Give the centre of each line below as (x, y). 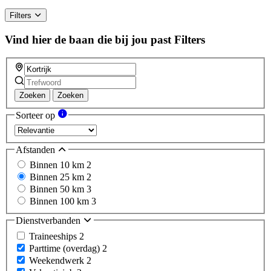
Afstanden (37, 149)
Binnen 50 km (58, 189)
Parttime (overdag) (66, 248)
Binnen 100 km (60, 201)
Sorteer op (37, 116)
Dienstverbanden (49, 221)
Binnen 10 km (58, 165)
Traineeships (54, 236)
